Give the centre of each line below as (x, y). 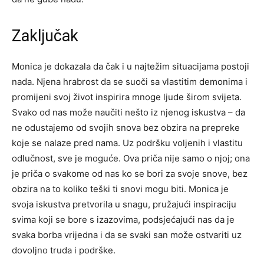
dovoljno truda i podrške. (64, 250)
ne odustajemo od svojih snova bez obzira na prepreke (126, 128)
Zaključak (45, 36)
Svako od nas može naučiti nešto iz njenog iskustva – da (128, 113)
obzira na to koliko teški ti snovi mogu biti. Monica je (120, 189)
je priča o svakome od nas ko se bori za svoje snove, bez (130, 174)
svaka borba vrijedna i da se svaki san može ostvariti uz (127, 235)
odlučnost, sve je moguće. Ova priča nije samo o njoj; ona (131, 159)
